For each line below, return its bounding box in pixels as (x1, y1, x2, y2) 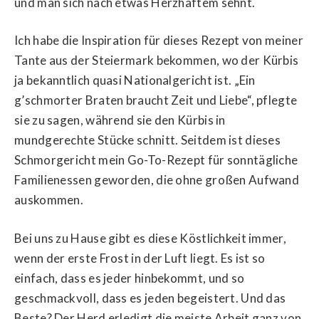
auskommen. (14, 192, 84, 207)
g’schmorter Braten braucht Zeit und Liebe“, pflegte (14, 93, 298, 108)
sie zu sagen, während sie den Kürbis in (14, 113, 226, 127)
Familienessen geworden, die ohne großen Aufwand (14, 172, 300, 187)
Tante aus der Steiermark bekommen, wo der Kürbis (14, 53, 299, 68)
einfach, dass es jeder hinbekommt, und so (14, 270, 245, 286)
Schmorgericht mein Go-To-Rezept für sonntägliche (14, 152, 298, 167)
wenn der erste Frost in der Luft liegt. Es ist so (14, 250, 266, 266)
